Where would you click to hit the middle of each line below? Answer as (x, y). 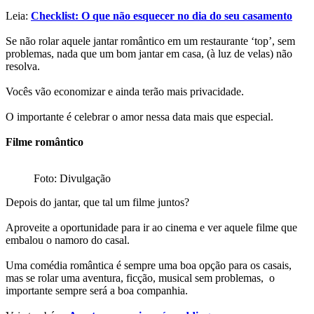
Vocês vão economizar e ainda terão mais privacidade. (126, 91)
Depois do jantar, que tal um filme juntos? (99, 202)
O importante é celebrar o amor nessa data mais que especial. (141, 116)
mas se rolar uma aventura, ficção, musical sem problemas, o (140, 278)
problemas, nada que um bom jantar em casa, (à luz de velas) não (149, 53)
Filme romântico (45, 142)
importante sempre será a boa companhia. (98, 290)
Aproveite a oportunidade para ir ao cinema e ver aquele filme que (151, 227)
